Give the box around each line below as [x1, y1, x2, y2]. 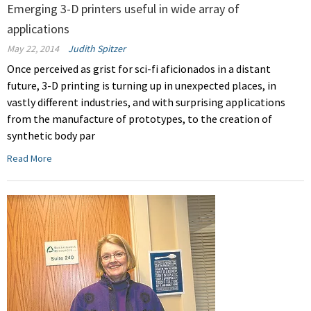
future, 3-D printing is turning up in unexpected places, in [7, 78, 276, 93]
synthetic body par [7, 128, 95, 143]
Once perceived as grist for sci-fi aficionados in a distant [7, 62, 271, 76]
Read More [7, 152, 52, 165]
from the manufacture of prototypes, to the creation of [7, 112, 272, 126]
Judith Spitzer [68, 42, 126, 56]
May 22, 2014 [7, 42, 59, 56]
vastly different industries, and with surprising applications [7, 95, 285, 110]
